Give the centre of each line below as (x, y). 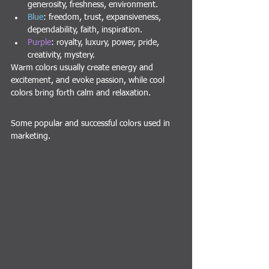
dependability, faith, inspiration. (85, 30)
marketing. (31, 136)
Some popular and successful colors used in (92, 123)
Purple (39, 42)
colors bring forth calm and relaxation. (81, 93)
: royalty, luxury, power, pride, (106, 42)
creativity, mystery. (61, 55)
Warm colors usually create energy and (83, 68)
